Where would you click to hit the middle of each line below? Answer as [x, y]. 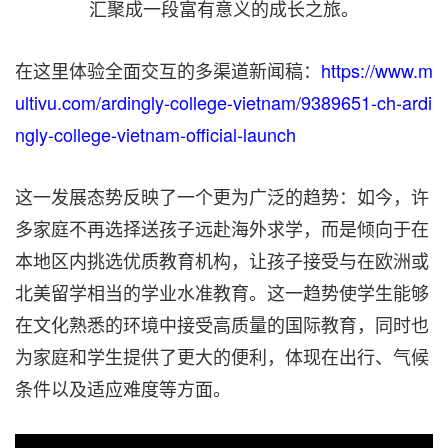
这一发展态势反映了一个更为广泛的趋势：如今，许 [222, 196]
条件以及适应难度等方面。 [123, 388]
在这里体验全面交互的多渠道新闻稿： [168, 70]
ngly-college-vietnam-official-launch [155, 134]
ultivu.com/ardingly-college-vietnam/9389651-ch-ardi [223, 102]
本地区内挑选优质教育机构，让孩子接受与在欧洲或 [222, 260]
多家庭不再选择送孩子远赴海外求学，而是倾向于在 [222, 228]
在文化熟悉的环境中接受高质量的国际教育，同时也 [222, 324]
